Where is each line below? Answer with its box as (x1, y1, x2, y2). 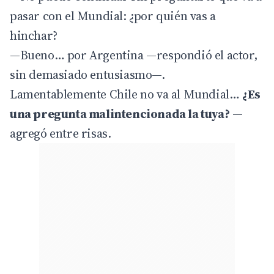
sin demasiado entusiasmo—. (10, 65, 165, 83)
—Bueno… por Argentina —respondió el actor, (10, 46, 258, 64)
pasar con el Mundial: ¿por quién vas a (10, 7, 216, 24)
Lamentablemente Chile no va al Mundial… (10, 85, 243, 103)
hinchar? (10, 26, 57, 44)
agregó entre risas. (10, 124, 111, 142)
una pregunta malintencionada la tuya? (10, 105, 230, 122)
